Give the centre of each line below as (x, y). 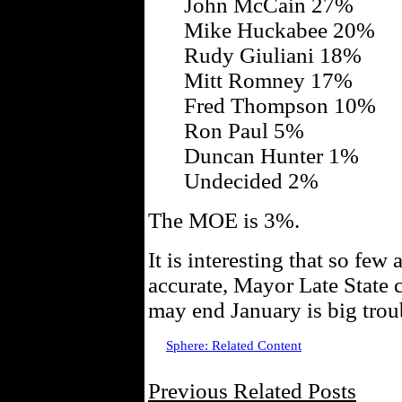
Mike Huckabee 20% (280, 30)
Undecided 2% (251, 181)
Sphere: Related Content (234, 345)
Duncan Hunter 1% (271, 156)
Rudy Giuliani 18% (273, 55)
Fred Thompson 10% (280, 105)
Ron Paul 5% (244, 131)
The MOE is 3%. (224, 220)
